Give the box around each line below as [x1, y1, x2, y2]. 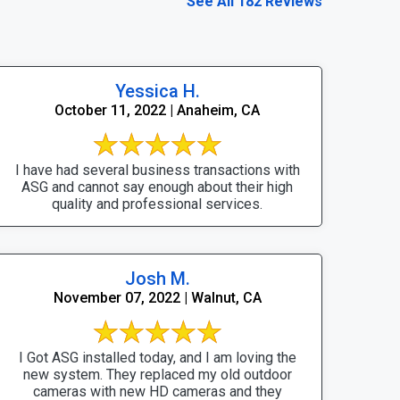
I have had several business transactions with [14, 161, 300, 179]
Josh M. [124, 267, 190, 289]
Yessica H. [114, 79, 200, 102]
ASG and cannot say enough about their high [21, 178, 293, 196]
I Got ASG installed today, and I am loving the [18, 348, 296, 366]
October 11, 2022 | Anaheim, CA [54, 101, 260, 119]
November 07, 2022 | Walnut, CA [53, 288, 262, 306]
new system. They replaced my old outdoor [22, 365, 292, 383]
